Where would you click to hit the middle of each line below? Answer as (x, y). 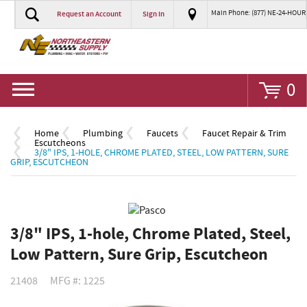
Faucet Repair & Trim (244, 133)
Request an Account (89, 15)
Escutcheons (60, 143)
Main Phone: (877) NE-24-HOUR (258, 13)
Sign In (154, 15)
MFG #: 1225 (77, 281)
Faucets (162, 133)
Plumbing (103, 133)
